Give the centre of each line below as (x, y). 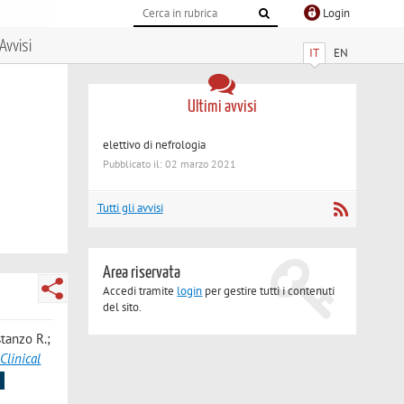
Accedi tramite (140, 291)
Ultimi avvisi (222, 106)
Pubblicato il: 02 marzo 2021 (170, 164)
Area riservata (142, 273)
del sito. (123, 308)
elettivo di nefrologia (155, 144)
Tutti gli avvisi (130, 208)
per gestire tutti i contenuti (269, 291)
